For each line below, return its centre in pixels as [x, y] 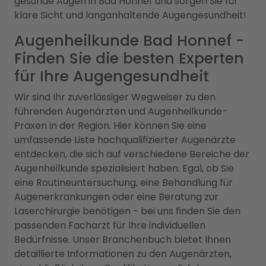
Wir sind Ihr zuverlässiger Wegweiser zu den [115, 97]
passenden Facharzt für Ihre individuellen [110, 225]
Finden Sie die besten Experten [129, 58]
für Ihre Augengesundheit [112, 76]
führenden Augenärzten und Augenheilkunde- [121, 111]
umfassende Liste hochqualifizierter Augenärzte [125, 140]
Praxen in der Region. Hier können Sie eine [110, 126]
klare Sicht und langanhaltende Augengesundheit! [130, 15]
